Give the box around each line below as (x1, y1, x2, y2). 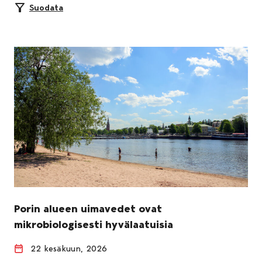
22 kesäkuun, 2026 (30, 243, 107, 254)
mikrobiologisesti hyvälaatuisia (14, 218, 173, 231)
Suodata (29, 2, 63, 13)
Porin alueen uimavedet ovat (14, 202, 162, 215)
